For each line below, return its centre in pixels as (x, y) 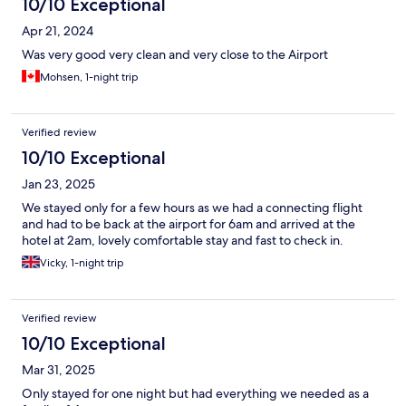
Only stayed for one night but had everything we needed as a (195, 394)
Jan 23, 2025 (58, 184)
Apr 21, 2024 (58, 31)
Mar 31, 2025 (58, 370)
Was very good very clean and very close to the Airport (175, 55)
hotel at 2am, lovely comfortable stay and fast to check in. (183, 241)
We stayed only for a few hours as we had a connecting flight (192, 208)
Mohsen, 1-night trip (89, 77)
